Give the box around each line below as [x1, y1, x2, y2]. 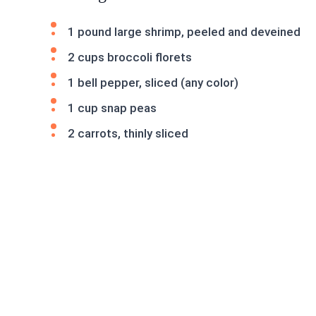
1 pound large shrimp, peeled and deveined [68, 25, 300, 39]
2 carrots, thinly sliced [68, 126, 188, 140]
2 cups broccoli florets [68, 50, 192, 64]
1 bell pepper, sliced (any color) [68, 75, 238, 90]
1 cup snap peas [68, 101, 157, 115]
